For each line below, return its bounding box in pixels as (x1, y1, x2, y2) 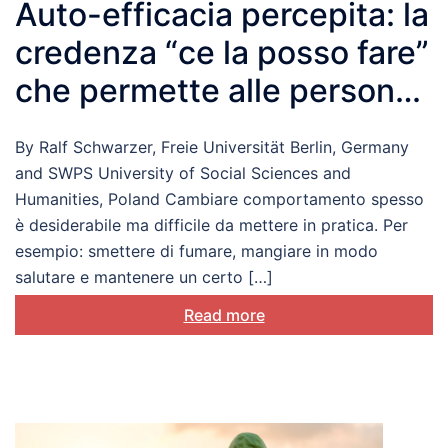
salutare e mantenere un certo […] (15, 267, 273, 288)
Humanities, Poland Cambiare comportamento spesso (15, 189, 424, 210)
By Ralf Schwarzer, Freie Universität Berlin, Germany (15, 137, 409, 158)
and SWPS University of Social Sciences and (15, 163, 351, 184)
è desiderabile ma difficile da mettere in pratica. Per (15, 215, 408, 236)
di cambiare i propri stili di (15, 109, 402, 149)
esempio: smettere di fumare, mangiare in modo (15, 241, 378, 262)
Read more (183, 305, 265, 326)
